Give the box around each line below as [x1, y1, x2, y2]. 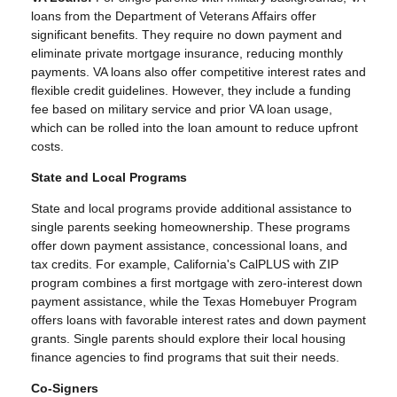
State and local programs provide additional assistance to [31, 201, 352, 216]
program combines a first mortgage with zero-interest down [31, 276, 362, 291]
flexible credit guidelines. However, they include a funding [31, 83, 351, 98]
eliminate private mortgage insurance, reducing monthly [31, 46, 343, 61]
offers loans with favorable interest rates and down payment [31, 313, 366, 328]
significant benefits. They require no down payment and [31, 27, 342, 43]
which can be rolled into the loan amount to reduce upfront [31, 121, 358, 136]
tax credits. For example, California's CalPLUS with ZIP [31, 257, 339, 272]
